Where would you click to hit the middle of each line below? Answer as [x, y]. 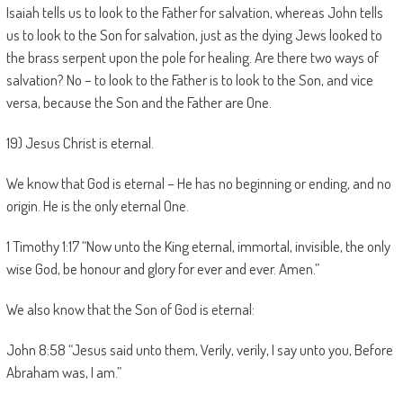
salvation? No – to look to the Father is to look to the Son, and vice [189, 80]
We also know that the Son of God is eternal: [130, 309]
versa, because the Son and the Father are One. [139, 102]
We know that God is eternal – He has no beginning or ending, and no [198, 183]
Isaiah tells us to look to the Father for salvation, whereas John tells [194, 12]
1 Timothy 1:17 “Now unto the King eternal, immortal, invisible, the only [198, 246]
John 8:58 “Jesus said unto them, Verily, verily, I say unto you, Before [199, 349]
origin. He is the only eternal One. [97, 206]
